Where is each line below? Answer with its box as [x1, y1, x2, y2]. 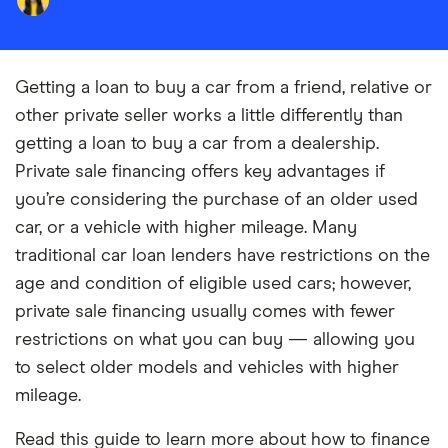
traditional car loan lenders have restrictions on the [15, 247, 430, 265]
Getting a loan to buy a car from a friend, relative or [15, 79, 432, 97]
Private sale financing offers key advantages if [15, 163, 385, 181]
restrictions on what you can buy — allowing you [15, 331, 415, 349]
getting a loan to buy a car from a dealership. [15, 135, 379, 153]
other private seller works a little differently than [15, 107, 403, 125]
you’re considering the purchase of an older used [15, 191, 418, 209]
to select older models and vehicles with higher [15, 359, 399, 377]
